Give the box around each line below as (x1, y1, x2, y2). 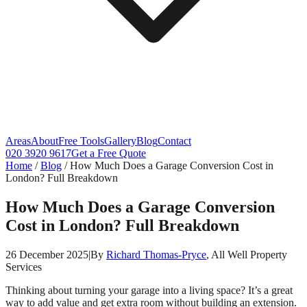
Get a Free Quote (71, 147, 146, 159)
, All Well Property (206, 248, 287, 260)
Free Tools (58, 135, 104, 147)
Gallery (104, 135, 136, 147)
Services (5, 260, 42, 273)
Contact (158, 135, 191, 147)
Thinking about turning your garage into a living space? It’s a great (5, 284, 293, 296)
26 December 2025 (5, 248, 88, 260)
